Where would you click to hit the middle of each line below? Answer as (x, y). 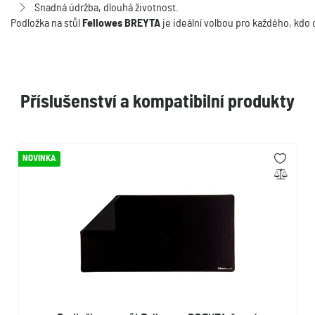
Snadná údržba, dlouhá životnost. (107, 8)
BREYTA (142, 23)
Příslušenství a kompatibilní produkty (157, 102)
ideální (188, 23)
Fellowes (102, 23)
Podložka (31, 23)
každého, (273, 23)
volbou (220, 23)
